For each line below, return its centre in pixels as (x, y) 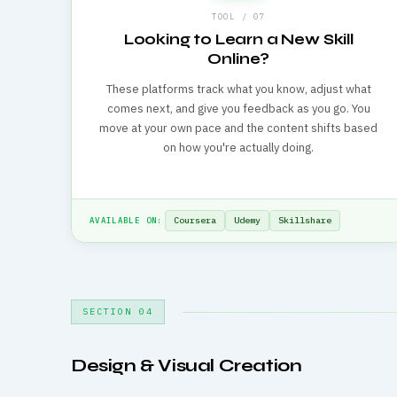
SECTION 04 (118, 312)
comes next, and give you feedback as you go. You (238, 108)
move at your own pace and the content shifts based (239, 128)
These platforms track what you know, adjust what (238, 89)
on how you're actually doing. (239, 147)
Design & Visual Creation (187, 366)
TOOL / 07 (238, 16)
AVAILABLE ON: (126, 221)
